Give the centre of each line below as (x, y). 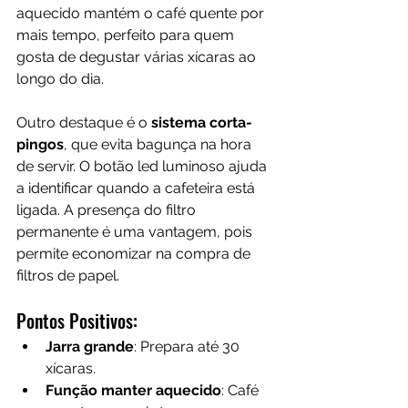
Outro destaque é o (82, 123)
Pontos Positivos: (77, 321)
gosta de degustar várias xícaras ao (138, 57)
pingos (40, 145)
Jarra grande (90, 347)
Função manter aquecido (133, 391)
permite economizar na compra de (135, 254)
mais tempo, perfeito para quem (127, 36)
